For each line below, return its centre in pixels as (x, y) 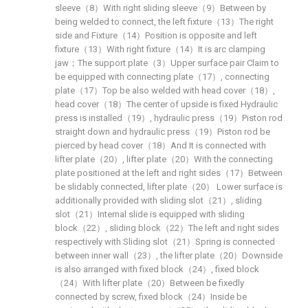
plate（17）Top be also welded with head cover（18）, (165, 90)
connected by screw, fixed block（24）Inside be (151, 297)
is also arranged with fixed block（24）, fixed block (157, 269)
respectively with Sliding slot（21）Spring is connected (165, 242)
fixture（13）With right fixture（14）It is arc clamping (160, 49)
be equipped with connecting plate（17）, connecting (162, 77)
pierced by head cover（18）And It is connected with (161, 145)
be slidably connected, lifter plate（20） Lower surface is (169, 187)
